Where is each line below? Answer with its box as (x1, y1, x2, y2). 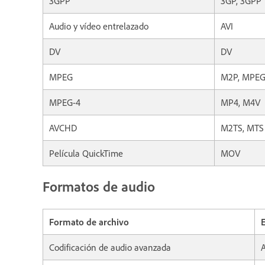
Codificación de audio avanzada (49, 241, 171, 254)
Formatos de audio (43, 177, 155, 196)
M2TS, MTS (221, 122, 264, 134)
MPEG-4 (49, 96, 80, 109)
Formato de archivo (49, 216, 129, 228)
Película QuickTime (49, 147, 123, 160)
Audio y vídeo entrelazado (49, 20, 148, 33)
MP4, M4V (221, 96, 260, 109)
